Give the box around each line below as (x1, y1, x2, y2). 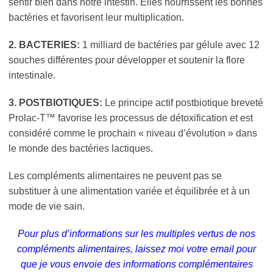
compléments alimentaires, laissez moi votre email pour (17, 243, 256, 254)
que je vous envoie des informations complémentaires (20, 258, 253, 269)
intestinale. (9, 69, 55, 80)
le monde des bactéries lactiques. (9, 143, 153, 154)
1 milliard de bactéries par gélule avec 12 (82, 39, 260, 50)
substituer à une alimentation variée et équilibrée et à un (9, 185, 250, 196)
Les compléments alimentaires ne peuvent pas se (9, 170, 222, 181)
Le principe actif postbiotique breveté (105, 97, 263, 108)
